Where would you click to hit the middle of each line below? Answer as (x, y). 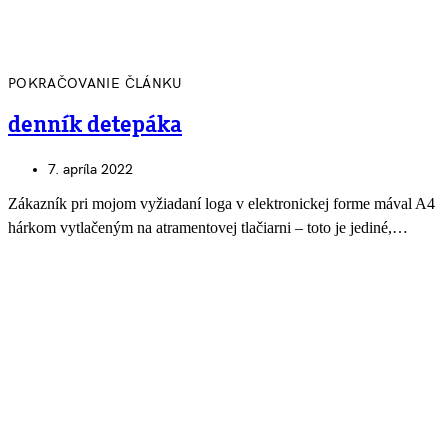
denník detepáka (95, 125)
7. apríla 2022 (90, 169)
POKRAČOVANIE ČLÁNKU (95, 83)
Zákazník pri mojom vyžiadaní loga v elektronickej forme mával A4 (221, 203)
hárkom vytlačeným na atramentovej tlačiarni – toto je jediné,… (208, 227)
